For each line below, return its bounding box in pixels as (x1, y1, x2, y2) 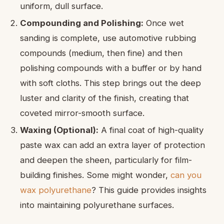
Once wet (143, 17, 184, 28)
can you (170, 169, 201, 180)
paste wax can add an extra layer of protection (20, 139, 205, 150)
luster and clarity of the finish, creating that (20, 92, 189, 103)
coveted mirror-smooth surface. (20, 107, 144, 118)
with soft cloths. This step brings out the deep (20, 77, 201, 88)
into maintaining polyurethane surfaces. (20, 199, 174, 210)
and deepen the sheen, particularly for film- (20, 154, 192, 165)
